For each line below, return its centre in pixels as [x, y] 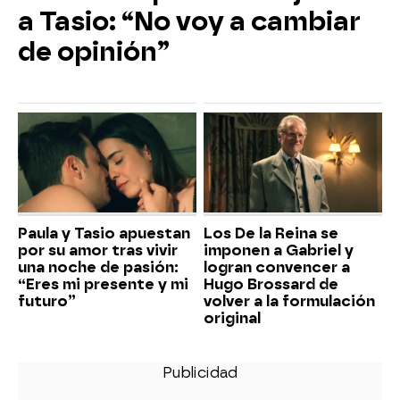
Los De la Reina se [271, 234]
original [232, 319]
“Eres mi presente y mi [103, 285]
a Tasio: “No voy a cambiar [189, 21]
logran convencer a [277, 268]
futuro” [47, 302]
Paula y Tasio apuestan [104, 234]
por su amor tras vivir [98, 251]
